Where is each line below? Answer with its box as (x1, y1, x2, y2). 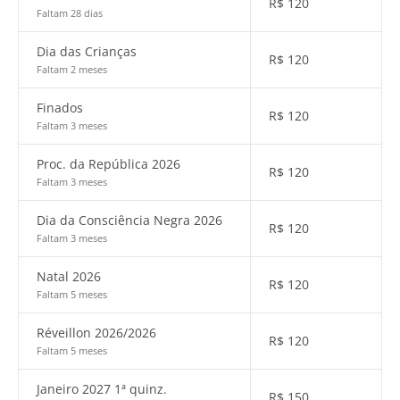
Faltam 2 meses (37, 62, 107, 76)
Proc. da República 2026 (37, 155, 180, 172)
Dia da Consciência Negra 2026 (37, 212, 222, 229)
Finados (37, 99, 83, 116)
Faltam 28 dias (37, 6, 103, 20)
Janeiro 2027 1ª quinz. (37, 380, 167, 397)
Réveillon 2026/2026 (37, 324, 156, 341)
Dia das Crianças (37, 43, 137, 60)
